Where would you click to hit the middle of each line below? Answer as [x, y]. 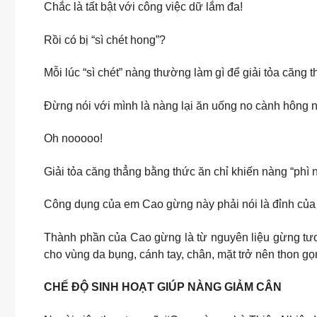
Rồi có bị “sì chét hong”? [105, 40]
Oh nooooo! [73, 139]
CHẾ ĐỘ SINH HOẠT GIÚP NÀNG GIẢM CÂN [163, 287]
